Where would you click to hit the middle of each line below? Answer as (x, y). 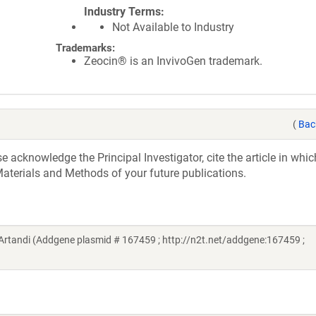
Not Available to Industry (173, 27)
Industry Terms (122, 12)
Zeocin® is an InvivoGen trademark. (173, 61)
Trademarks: (85, 48)
